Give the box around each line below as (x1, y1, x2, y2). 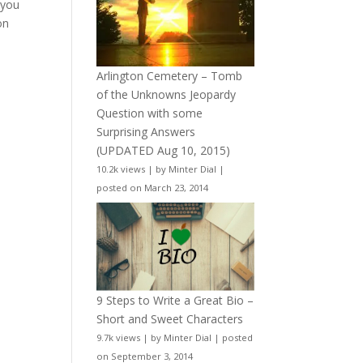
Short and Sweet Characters (96, 311, 244, 327)
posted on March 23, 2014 (96, 181, 209, 194)
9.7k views (96, 331, 141, 344)
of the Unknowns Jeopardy (96, 86, 237, 102)
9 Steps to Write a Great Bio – (96, 293, 254, 309)
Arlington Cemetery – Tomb (96, 67, 243, 83)
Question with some (96, 105, 203, 121)
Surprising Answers (96, 123, 196, 139)
